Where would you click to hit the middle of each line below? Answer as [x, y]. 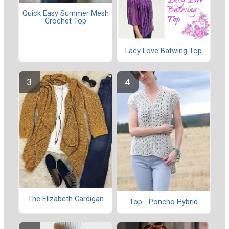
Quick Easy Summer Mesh [65, 13]
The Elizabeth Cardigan [65, 199]
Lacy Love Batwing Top [164, 51]
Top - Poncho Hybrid [164, 202]
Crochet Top [65, 21]
